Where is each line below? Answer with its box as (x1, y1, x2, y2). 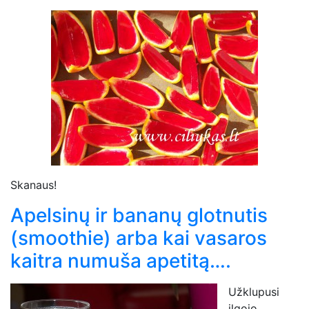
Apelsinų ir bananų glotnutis (10, 203, 268, 227)
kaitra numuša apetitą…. (10, 248, 231, 272)
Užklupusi (228, 284, 279, 299)
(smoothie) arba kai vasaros (10, 226, 267, 250)
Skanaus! (10, 177, 57, 192)
